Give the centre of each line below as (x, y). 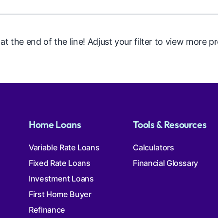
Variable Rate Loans (64, 148)
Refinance (47, 210)
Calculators (154, 148)
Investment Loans (61, 179)
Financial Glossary (166, 163)
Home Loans (55, 124)
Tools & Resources (170, 124)
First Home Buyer (60, 194)
